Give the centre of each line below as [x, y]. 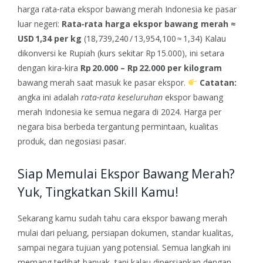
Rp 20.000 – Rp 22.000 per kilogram [151, 68]
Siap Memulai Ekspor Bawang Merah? [126, 174]
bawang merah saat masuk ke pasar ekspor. [102, 82]
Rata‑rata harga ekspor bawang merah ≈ [149, 23]
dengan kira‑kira [49, 68]
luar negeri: [38, 23]
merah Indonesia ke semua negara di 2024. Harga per [119, 112]
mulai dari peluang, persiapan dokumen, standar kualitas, [126, 232]
